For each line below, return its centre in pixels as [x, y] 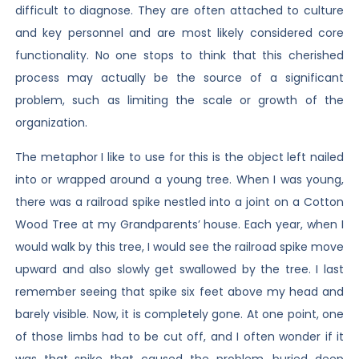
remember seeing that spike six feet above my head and [179, 291]
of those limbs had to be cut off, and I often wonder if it [179, 336]
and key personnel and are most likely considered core [179, 33]
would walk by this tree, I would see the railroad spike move [179, 246]
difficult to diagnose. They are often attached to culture [179, 11]
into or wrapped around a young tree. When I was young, [179, 179]
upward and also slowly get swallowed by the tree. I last [179, 269]
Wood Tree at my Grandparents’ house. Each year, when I [179, 224]
